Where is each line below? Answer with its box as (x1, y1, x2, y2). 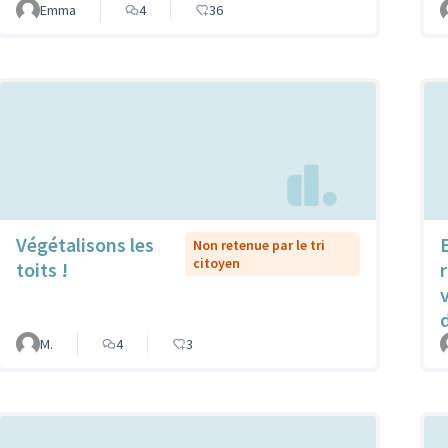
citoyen (193, 254, 241, 273)
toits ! (16, 257, 68, 283)
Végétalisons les (16, 232, 154, 258)
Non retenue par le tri (193, 236, 326, 255)
